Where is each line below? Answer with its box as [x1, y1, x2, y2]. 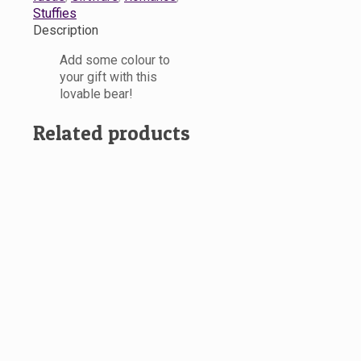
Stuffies [33, 6, 77, 22]
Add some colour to [60, 52, 170, 68]
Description [33, 23, 98, 39]
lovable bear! [60, 86, 133, 102]
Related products [33, 121, 190, 146]
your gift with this [60, 69, 157, 85]
